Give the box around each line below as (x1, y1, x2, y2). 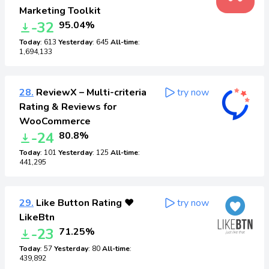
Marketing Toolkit (19, 4, 101, 17)
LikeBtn (19, 211, 55, 224)
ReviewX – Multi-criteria (34, 86, 147, 99)
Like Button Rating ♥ (34, 196, 134, 210)
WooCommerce (19, 115, 91, 128)
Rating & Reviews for (19, 100, 116, 113)
